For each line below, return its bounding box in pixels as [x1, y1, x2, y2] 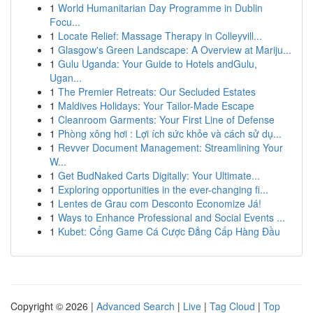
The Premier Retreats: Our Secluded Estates [58, 85, 256, 99]
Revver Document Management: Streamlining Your [58, 140, 283, 154]
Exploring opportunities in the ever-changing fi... [58, 182, 268, 196]
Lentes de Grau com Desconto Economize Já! [58, 196, 261, 210]
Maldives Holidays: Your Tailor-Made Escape [58, 99, 254, 112]
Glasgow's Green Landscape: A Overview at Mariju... [58, 43, 291, 57]
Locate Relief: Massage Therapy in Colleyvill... [58, 29, 262, 43]
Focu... [50, 15, 80, 29]
